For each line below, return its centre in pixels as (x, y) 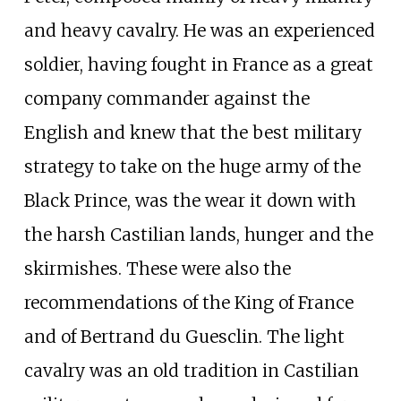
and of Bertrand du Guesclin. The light (184, 337)
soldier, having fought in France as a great (198, 65)
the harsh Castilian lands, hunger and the (198, 235)
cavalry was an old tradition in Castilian (191, 371)
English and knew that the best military (192, 133)
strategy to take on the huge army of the (192, 167)
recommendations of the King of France (188, 303)
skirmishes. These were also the (157, 269)
